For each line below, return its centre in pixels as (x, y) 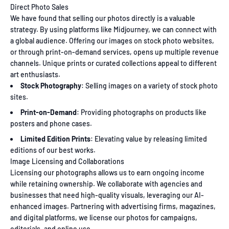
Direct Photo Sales (39, 7)
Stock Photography (51, 85)
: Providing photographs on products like (142, 112)
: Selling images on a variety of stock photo (150, 85)
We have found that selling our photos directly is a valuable (103, 18)
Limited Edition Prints (55, 139)
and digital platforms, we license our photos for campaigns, (104, 218)
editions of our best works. (53, 150)
